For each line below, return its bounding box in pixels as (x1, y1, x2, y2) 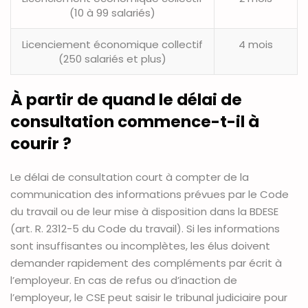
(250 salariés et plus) (58, 52, 166, 67)
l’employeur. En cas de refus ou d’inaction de (10, 273, 237, 288)
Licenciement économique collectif (22, 37, 203, 52)
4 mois (239, 37, 273, 52)
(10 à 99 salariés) (69, 5, 155, 21)
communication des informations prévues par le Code (10, 187, 289, 202)
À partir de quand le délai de (10, 89, 242, 111)
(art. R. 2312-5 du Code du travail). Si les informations (10, 221, 280, 236)
